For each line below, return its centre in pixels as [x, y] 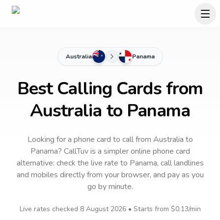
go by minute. [110, 187]
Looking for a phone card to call [80, 139]
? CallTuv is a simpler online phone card [124, 151]
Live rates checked [50, 209]
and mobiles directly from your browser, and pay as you [110, 175]
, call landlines [180, 163]
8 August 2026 [103, 209]
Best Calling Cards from [110, 89]
